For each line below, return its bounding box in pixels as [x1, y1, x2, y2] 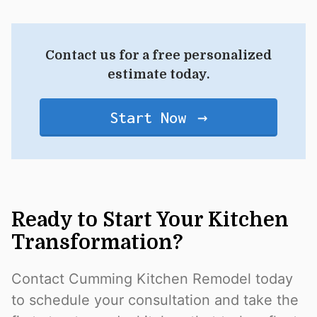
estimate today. [108, 67, 209, 82]
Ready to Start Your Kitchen [11, 209, 289, 232]
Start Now [110, 108, 186, 127]
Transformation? [11, 231, 183, 255]
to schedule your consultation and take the [11, 292, 299, 309]
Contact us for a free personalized [45, 48, 272, 63]
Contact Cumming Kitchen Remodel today [11, 270, 293, 288]
